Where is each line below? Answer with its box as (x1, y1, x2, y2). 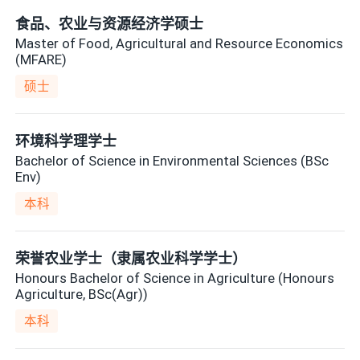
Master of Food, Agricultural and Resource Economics (15, 35, 344, 51)
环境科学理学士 (15, 133, 117, 150)
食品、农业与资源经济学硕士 (15, 15, 204, 33)
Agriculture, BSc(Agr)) (15, 285, 149, 302)
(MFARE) (15, 51, 67, 67)
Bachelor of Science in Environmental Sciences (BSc (15, 152, 329, 169)
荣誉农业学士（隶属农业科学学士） (15, 250, 247, 268)
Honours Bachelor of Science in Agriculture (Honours (15, 269, 335, 286)
